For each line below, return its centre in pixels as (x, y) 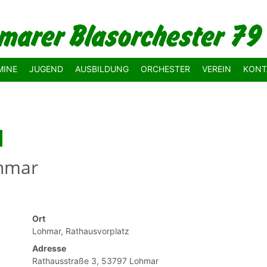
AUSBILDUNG (102, 69)
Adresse (49, 248)
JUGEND (46, 69)
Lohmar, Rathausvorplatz (81, 231)
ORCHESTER (165, 69)
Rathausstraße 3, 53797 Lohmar (95, 260)
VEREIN (217, 69)
